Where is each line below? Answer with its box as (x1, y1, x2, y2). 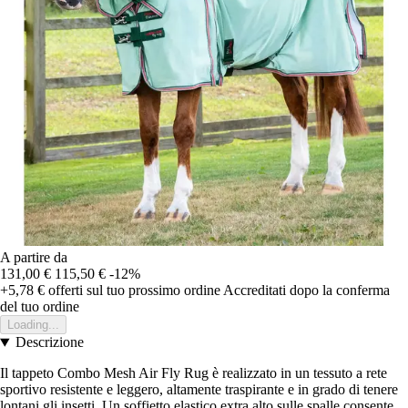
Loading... (7, 318, 59, 332)
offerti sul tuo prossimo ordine (45, 282, 220, 299)
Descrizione (15, 334, 84, 351)
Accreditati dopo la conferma (223, 282, 390, 299)
